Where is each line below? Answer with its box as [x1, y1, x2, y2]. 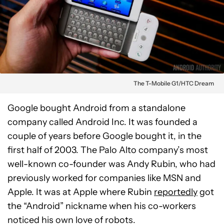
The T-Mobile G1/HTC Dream [133, 79, 214, 87]
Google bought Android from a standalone [7, 102, 185, 114]
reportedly [154, 186, 197, 198]
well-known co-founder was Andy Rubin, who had [7, 158, 215, 170]
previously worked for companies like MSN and [7, 172, 201, 184]
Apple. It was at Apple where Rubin [7, 186, 154, 198]
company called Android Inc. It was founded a [7, 116, 197, 128]
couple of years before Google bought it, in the [7, 130, 201, 142]
